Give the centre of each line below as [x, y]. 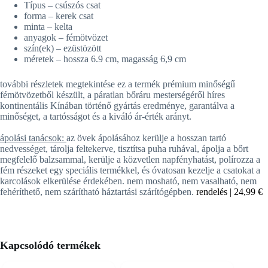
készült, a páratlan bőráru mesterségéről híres [141, 95]
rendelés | [215, 192]
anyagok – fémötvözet [66, 38]
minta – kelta [48, 27]
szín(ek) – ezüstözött [63, 48]
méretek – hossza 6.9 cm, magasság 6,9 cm [105, 59]
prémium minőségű [199, 84]
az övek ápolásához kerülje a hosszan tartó [146, 138]
